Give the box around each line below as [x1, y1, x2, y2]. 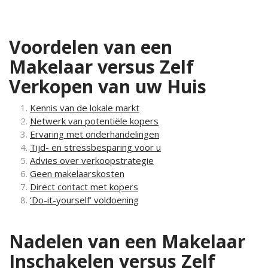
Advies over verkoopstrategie [30, 154, 154, 166]
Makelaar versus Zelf [9, 54, 194, 79]
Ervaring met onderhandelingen [30, 128, 159, 140]
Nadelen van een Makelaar [9, 229, 245, 254]
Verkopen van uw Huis [9, 74, 206, 99]
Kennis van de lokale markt [30, 102, 139, 114]
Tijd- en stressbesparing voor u [30, 141, 161, 153]
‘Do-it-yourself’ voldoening [30, 194, 139, 206]
